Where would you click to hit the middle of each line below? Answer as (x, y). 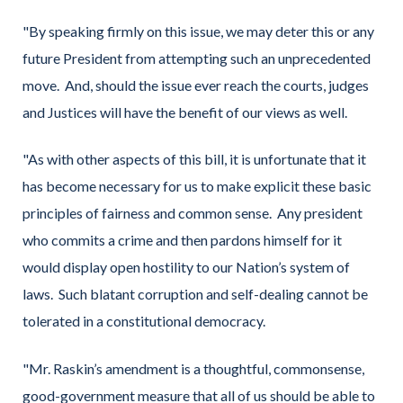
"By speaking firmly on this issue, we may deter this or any (198, 31)
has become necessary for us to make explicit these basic (197, 186)
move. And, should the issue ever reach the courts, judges (196, 85)
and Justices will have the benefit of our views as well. (185, 112)
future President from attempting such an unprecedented (197, 58)
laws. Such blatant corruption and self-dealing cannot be (195, 294)
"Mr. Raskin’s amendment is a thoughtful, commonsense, (193, 368)
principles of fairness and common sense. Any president (193, 213)
